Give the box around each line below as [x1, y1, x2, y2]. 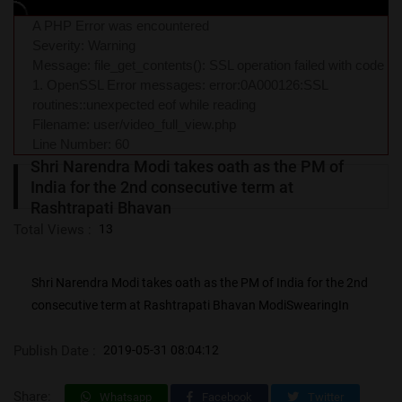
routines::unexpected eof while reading [32, 97, 256, 113]
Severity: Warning [32, 38, 135, 54]
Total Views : [13, 222, 92, 239]
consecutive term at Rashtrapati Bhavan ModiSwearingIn [31, 298, 349, 313]
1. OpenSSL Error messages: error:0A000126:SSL [32, 77, 328, 93]
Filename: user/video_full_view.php [32, 117, 236, 133]
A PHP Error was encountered [32, 18, 209, 34]
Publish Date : [13, 343, 96, 360]
